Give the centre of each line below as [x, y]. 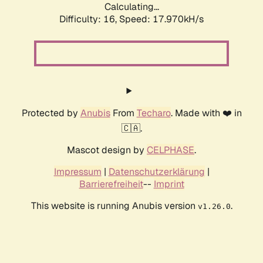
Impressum [77, 172]
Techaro [154, 113]
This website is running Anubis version [114, 206]
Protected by [51, 113]
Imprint [169, 184]
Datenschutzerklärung [156, 172]
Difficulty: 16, [89, 19]
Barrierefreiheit [111, 184]
